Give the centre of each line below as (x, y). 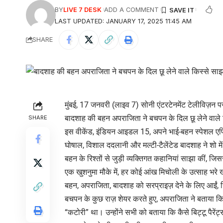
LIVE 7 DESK (83, 9)
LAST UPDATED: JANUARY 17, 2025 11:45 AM (123, 21)
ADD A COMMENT (131, 9)
